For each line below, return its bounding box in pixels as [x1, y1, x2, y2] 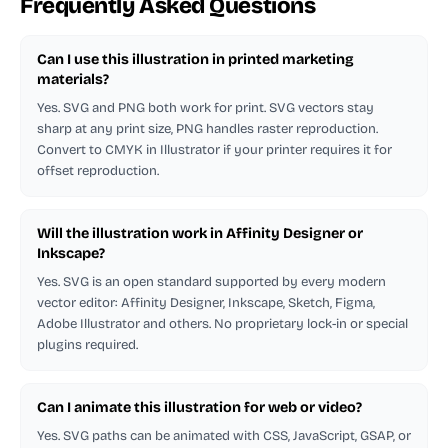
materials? [37, 70, 109, 88]
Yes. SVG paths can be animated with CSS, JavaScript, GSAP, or [37, 427, 411, 444]
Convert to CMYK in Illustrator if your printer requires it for [37, 141, 392, 158]
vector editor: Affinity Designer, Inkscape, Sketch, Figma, [37, 294, 375, 311]
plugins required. [37, 336, 138, 353]
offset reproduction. [37, 162, 159, 179]
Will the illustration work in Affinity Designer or [37, 224, 363, 242]
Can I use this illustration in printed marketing [37, 50, 354, 68]
